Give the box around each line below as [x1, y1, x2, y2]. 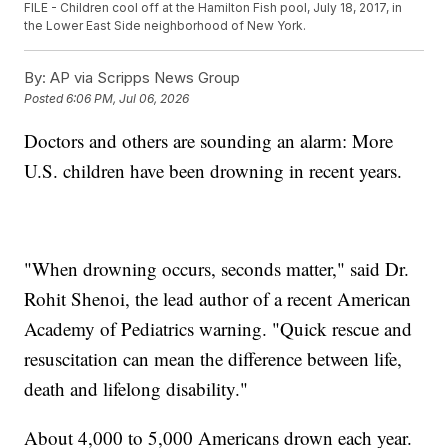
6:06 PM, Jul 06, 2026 [66, 91, 190, 107]
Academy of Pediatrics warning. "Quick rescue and [24, 316, 413, 342]
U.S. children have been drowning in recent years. [24, 158, 403, 184]
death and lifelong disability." [24, 376, 249, 402]
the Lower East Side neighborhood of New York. [24, 18, 307, 34]
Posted [24, 91, 67, 107]
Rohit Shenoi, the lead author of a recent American [24, 286, 412, 312]
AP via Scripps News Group [46, 68, 241, 88]
